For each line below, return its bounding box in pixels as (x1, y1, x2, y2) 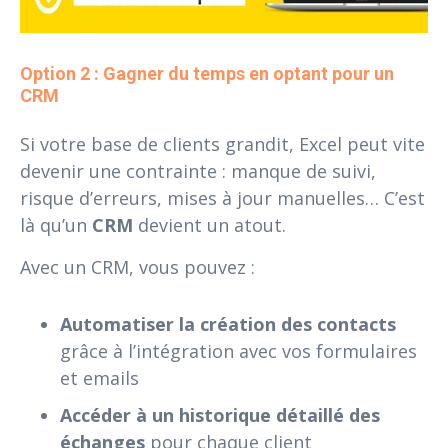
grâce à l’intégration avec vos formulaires (60, 338, 417, 363)
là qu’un (20, 212, 92, 237)
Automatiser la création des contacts (60, 311, 396, 336)
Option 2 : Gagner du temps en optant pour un (20, 62, 398, 84)
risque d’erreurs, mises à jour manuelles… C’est (20, 185, 425, 210)
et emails (60, 365, 139, 390)
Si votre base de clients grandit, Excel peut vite (20, 131, 425, 156)
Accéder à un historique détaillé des (60, 402, 380, 427)
